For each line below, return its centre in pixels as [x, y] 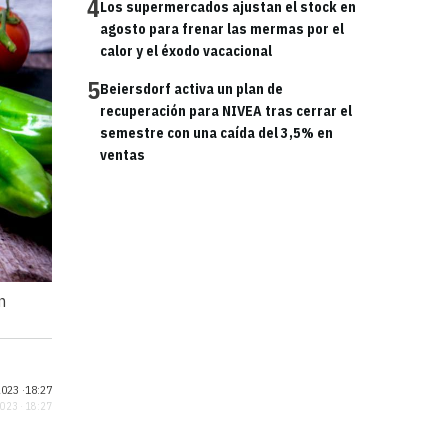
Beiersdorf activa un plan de [191, 89]
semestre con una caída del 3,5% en [216, 133]
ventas [122, 155]
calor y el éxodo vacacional [186, 51]
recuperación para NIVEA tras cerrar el [226, 111]
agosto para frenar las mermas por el [222, 29]
